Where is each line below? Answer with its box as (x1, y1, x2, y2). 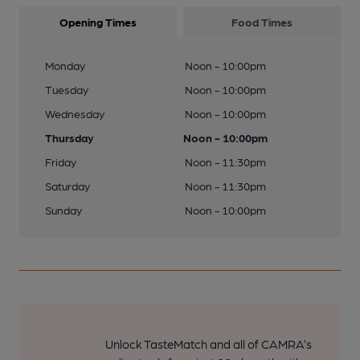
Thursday (45, 131, 94, 144)
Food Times (231, 15, 292, 28)
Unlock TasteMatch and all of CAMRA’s (104, 337, 312, 351)
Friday (45, 155, 76, 168)
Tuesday (45, 83, 88, 96)
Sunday (45, 203, 82, 216)
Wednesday (45, 107, 104, 120)
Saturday (45, 179, 90, 192)
